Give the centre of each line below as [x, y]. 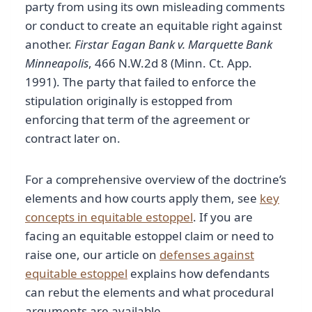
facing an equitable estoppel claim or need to [149, 235]
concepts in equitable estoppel [109, 217]
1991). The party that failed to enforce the [141, 81]
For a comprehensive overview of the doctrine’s [156, 179]
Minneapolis [57, 63]
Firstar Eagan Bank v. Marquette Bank [173, 44]
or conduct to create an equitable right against [154, 25]
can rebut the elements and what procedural [149, 292]
